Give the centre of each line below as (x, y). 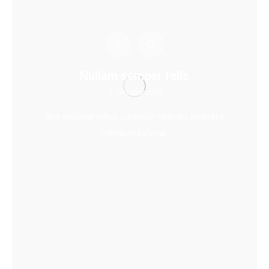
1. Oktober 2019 (134, 92)
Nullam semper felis (134, 75)
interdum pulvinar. (134, 132)
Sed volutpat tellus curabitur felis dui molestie (134, 116)
